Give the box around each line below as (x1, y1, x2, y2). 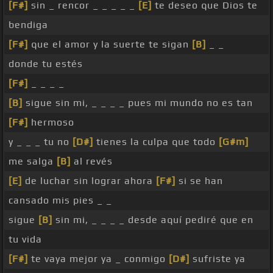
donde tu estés (9, 58, 83, 70)
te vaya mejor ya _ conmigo (28, 253, 169, 265)
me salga (9, 155, 57, 168)
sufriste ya (190, 253, 246, 265)
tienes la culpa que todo (93, 136, 219, 148)
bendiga (9, 19, 48, 31)
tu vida (9, 233, 42, 246)
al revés (71, 155, 113, 168)
